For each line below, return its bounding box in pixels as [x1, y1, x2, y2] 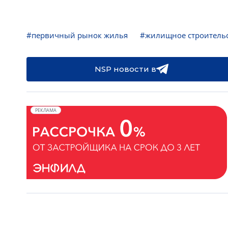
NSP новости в [94, 64, 156, 74]
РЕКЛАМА [35, 107, 56, 113]
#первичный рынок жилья [26, 30, 128, 40]
